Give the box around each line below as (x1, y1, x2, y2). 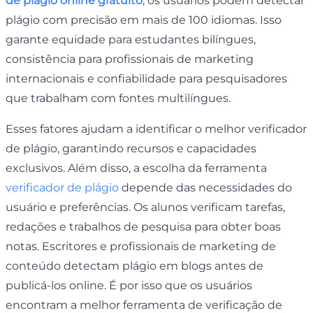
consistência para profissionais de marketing (6, 52, 254, 66)
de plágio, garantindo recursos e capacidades (6, 141, 256, 155)
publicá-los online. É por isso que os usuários (6, 278, 252, 292)
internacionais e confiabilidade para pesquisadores (6, 71, 287, 85)
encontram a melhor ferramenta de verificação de (6, 298, 282, 312)
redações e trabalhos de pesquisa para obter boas (6, 219, 281, 233)
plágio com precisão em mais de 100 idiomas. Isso (6, 13, 282, 27)
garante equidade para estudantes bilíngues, (6, 32, 256, 46)
